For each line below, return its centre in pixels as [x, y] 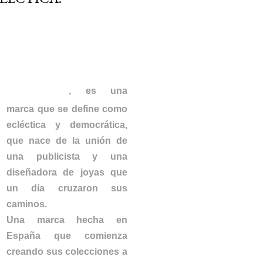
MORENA [38, 89]
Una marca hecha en [67, 220]
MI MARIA [67, 66]
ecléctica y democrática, [67, 125]
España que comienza [67, 236]
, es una [98, 91]
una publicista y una [67, 157]
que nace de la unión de [67, 141]
